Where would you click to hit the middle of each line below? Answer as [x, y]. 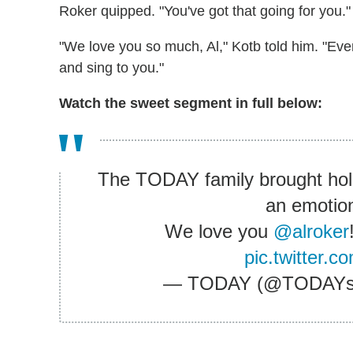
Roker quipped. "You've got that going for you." [205, 11]
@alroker [312, 231]
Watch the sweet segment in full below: [191, 103]
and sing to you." [111, 67]
